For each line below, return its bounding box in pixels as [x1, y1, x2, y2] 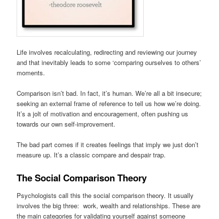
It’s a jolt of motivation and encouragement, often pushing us [17, 109, 189, 119]
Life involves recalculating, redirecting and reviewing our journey [17, 47, 197, 57]
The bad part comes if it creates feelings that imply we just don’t [17, 140, 199, 150]
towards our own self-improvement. [17, 119, 116, 129]
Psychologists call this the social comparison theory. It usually [17, 191, 194, 200]
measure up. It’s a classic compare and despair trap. [17, 150, 166, 160]
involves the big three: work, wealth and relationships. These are [17, 201, 201, 211]
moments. [17, 68, 45, 78]
